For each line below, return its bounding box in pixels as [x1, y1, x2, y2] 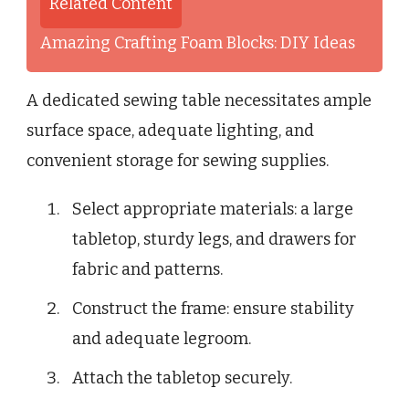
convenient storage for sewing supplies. [26, 151, 329, 172]
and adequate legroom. [72, 329, 251, 350]
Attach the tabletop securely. [72, 368, 292, 389]
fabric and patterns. [72, 259, 223, 280]
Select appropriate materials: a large [72, 199, 353, 220]
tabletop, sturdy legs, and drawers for [72, 229, 356, 250]
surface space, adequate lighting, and [26, 121, 314, 142]
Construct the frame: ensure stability [72, 299, 354, 320]
